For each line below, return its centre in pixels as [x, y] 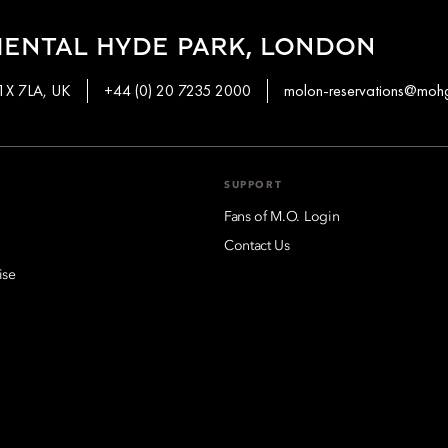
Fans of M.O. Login [282, 216]
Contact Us [257, 245]
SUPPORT [253, 184]
